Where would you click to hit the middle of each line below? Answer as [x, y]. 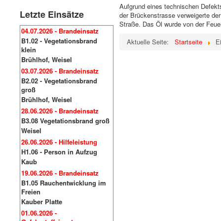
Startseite [189, 42]
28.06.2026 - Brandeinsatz [60, 111]
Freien [31, 192]
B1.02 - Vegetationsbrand [59, 41]
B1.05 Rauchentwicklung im [64, 183]
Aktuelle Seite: [150, 42]
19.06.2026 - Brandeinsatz [60, 173]
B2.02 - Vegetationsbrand [59, 81]
